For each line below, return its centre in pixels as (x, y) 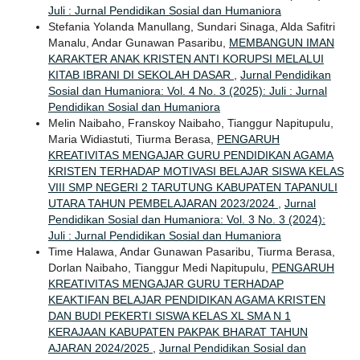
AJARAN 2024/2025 (100, 348)
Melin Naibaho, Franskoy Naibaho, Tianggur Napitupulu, (190, 123)
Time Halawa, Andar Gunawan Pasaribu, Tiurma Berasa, (191, 251)
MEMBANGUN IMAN (281, 42)
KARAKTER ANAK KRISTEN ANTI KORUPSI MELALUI (186, 58)
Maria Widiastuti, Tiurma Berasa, (132, 139)
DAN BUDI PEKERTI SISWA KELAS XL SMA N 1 (169, 315)
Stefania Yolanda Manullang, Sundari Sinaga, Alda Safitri (191, 26)
